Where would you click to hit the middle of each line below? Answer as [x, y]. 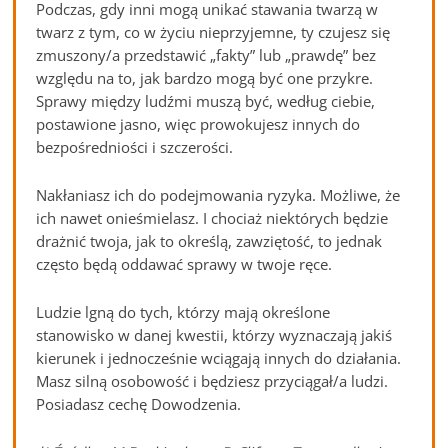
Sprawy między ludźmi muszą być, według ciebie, [206, 101]
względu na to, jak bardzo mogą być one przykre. [205, 78]
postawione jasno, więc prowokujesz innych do [198, 124]
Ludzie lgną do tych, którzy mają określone [183, 312]
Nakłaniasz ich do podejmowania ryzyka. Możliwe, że [218, 195]
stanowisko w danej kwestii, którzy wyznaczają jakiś [214, 335]
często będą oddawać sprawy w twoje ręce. [184, 264]
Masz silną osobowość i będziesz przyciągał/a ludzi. [212, 381]
